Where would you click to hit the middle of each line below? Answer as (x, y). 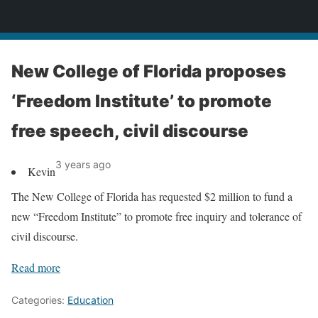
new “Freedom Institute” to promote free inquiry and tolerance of (157, 216)
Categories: (39, 300)
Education (91, 300)
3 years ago (83, 164)
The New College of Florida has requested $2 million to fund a (152, 196)
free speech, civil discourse (130, 131)
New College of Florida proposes (149, 71)
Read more (36, 267)
